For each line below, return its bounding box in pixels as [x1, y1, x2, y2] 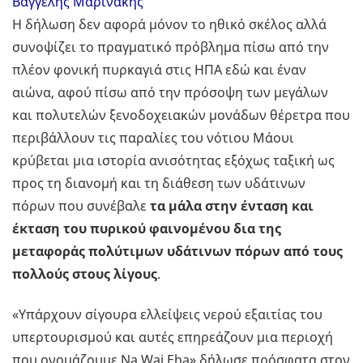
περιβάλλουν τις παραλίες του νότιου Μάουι [12, 129, 294, 147]
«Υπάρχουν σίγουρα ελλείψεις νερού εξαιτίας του [12, 305, 322, 324]
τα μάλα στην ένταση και [150, 197, 314, 216]
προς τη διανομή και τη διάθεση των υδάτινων [12, 174, 305, 193]
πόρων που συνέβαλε [12, 197, 150, 216]
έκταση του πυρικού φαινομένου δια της [12, 220, 281, 238]
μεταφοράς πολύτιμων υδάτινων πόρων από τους [12, 242, 343, 261]
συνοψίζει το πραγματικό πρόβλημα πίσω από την [12, 38, 329, 57]
